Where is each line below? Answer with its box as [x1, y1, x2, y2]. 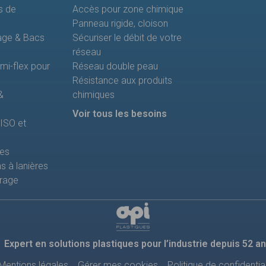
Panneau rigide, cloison [72, 18, 168, 30]
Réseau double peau [72, 61, 158, 72]
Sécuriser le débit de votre [72, 32, 182, 44]
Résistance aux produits [72, 75, 172, 87]
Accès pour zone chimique [72, 4, 183, 15]
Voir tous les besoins [72, 108, 167, 120]
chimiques [72, 89, 115, 101]
